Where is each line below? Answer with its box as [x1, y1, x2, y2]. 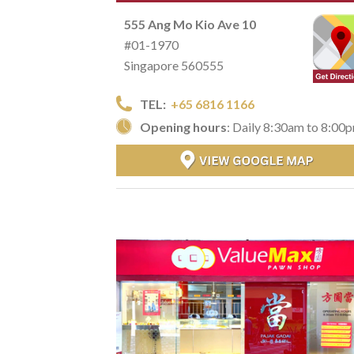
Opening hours [140, 119, 227, 134]
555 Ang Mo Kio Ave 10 [124, 16, 256, 32]
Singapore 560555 [124, 57, 224, 73]
